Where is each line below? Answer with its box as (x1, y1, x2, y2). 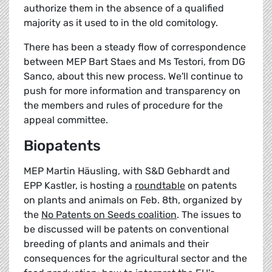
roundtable (135, 180, 185, 192)
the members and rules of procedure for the (24, 100, 223, 112)
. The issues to (177, 209, 241, 221)
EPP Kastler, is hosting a (24, 180, 135, 192)
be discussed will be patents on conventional (24, 223, 229, 236)
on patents (185, 180, 237, 192)
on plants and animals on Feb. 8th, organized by (24, 194, 242, 206)
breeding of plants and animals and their (24, 238, 209, 250)
